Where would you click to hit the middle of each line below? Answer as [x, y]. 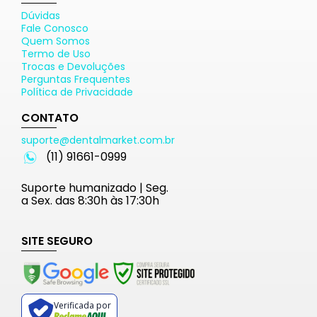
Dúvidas [41, 16]
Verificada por [82, 305]
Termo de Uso [56, 54]
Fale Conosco [55, 28]
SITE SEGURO [57, 241]
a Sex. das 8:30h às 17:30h [90, 201]
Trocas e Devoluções [73, 67]
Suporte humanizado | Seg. [95, 188]
